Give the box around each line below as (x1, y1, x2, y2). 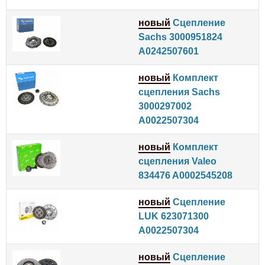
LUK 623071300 (138, 211, 209, 221)
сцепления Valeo (138, 156, 216, 166)
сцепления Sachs (138, 86, 220, 97)
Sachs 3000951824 (138, 31, 222, 42)
